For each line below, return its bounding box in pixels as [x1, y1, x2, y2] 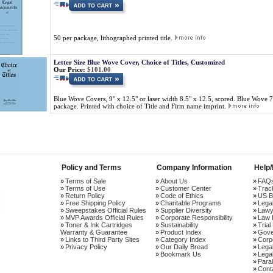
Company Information [157, 163, 232, 172]
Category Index [160, 236, 206, 243]
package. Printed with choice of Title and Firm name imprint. [54, 102, 228, 110]
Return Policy [65, 192, 105, 199]
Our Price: [54, 66, 85, 73]
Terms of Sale [65, 177, 106, 185]
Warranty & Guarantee [60, 229, 127, 236]
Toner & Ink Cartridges [65, 221, 132, 229]
